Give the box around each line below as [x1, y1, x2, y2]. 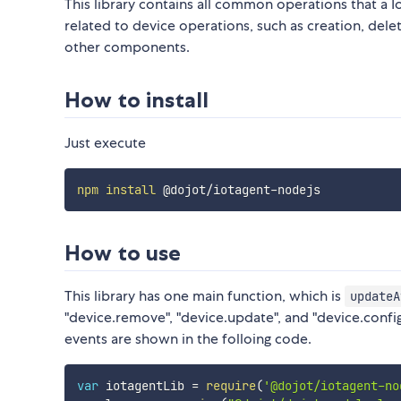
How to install [64, 87, 209, 114]
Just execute [64, 133, 146, 153]
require [205, 378, 256, 395]
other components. [64, 38, 190, 57]
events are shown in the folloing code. [64, 329, 311, 349]
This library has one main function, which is [64, 286, 345, 306]
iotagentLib [98, 378, 192, 395]
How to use [64, 240, 181, 267]
